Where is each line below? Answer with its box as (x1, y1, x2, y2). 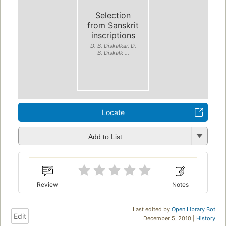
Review (37, 180, 59, 188)
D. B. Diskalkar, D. (90, 42, 136, 49)
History (196, 214, 215, 222)
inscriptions (91, 30, 135, 40)
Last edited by (133, 205, 172, 213)
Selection (95, 10, 131, 20)
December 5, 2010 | (143, 214, 196, 222)
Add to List (88, 132, 122, 141)
